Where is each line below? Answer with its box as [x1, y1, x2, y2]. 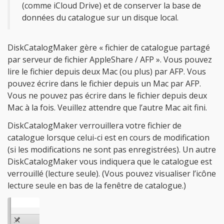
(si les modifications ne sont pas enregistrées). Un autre [7, 144, 216, 155]
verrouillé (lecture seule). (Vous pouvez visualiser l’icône [7, 168, 216, 179]
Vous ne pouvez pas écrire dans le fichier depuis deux [7, 90, 207, 101]
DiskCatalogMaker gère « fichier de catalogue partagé [7, 42, 210, 53]
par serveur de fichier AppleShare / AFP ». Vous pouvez [7, 54, 212, 65]
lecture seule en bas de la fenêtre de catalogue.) [7, 180, 186, 191]
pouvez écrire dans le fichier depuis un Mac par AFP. [7, 78, 201, 89]
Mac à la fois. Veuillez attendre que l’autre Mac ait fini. [7, 102, 207, 113]
